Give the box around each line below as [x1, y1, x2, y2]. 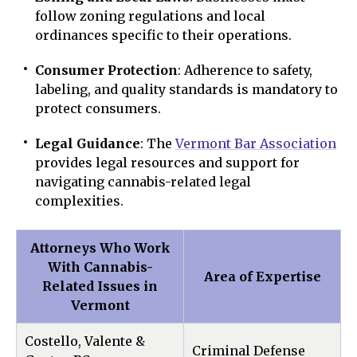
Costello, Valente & [25, 333, 145, 349]
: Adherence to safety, [178, 62, 312, 78]
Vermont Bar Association [175, 135, 336, 151]
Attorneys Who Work [29, 240, 171, 256]
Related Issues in [42, 278, 158, 294]
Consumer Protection [35, 62, 178, 78]
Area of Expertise [203, 269, 321, 284]
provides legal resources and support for [35, 155, 300, 171]
